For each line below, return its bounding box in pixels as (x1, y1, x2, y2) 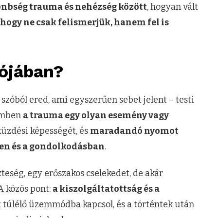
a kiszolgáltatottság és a (53, 183, 160, 194)
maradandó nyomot (90, 126, 179, 137)
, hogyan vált (147, 1, 198, 12)
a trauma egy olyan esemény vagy (23, 110, 169, 121)
